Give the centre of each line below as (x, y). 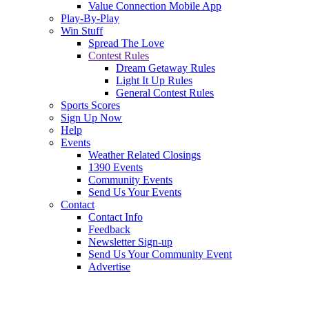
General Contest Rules (165, 93)
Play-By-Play (90, 18)
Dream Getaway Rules (166, 68)
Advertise (109, 267)
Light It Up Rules (154, 80)
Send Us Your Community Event (160, 254)
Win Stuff (82, 31)
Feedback (109, 229)
